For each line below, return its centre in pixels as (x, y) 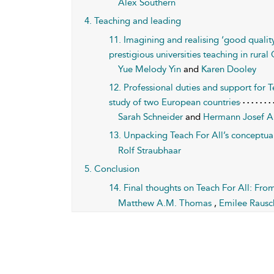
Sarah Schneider (152, 117)
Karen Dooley (229, 69)
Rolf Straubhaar (150, 150)
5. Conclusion (112, 169)
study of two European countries (175, 102)
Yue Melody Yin (151, 69)
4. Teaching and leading (133, 21)
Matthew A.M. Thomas (166, 203)
